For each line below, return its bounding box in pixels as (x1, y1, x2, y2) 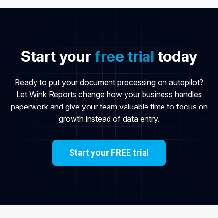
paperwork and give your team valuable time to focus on (10, 102, 208, 112)
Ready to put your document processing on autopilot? (15, 77, 203, 88)
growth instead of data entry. (58, 114, 160, 124)
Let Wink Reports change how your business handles (16, 90, 202, 100)
